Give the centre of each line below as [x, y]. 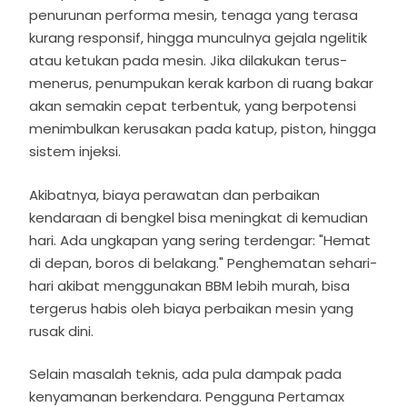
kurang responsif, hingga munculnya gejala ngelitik [199, 38]
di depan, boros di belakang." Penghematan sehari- [203, 263]
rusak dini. [62, 331]
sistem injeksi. [77, 152]
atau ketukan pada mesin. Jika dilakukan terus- [189, 61]
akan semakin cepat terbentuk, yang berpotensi [193, 106]
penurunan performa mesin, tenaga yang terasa [194, 15]
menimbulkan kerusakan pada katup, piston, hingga [203, 129]
